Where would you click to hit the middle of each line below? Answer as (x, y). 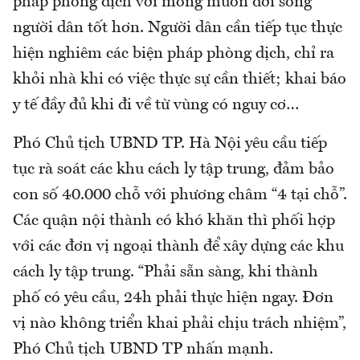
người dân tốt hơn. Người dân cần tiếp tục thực (178, 29)
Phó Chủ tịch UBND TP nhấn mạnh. (145, 350)
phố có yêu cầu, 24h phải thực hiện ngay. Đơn (173, 299)
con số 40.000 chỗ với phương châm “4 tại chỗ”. (180, 196)
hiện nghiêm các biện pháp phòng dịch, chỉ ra (174, 54)
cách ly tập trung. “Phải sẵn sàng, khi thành (166, 273)
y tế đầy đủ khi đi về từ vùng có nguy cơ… (156, 106)
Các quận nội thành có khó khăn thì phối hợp (174, 221)
